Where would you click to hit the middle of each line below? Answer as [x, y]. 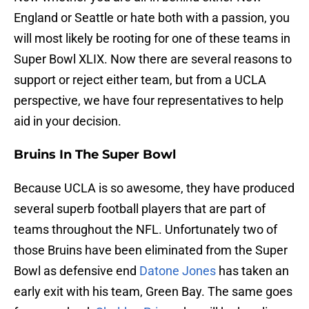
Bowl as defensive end [77, 271]
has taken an [252, 271]
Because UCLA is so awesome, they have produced [154, 188]
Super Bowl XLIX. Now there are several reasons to [153, 59]
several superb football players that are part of [140, 209]
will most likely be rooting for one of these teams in [152, 39]
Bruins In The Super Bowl [95, 155]
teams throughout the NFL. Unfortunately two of [146, 230]
